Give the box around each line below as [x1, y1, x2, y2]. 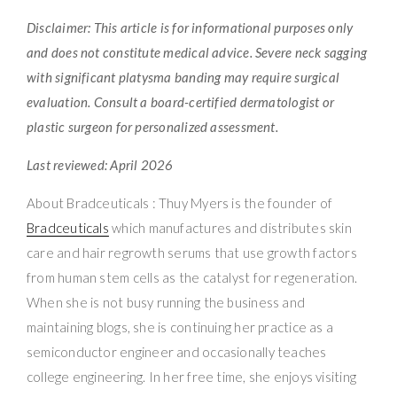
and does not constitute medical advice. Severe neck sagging [27, 44, 368, 61]
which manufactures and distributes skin [108, 220, 352, 237]
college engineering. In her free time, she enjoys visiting [27, 369, 357, 385]
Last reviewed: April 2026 [27, 157, 174, 174]
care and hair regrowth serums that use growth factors [27, 245, 357, 261]
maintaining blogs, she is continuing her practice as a [27, 319, 334, 336]
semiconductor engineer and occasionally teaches [27, 344, 327, 361]
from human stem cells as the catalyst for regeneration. [27, 269, 358, 286]
